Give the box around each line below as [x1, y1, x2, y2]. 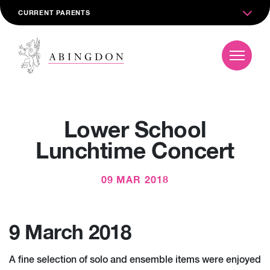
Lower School [63, 120, 207, 142]
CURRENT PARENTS [18, 10, 90, 16]
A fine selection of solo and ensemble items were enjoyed [9, 256, 261, 265]
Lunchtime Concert [36, 141, 234, 163]
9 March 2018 [9, 224, 131, 243]
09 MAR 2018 [101, 175, 169, 185]
